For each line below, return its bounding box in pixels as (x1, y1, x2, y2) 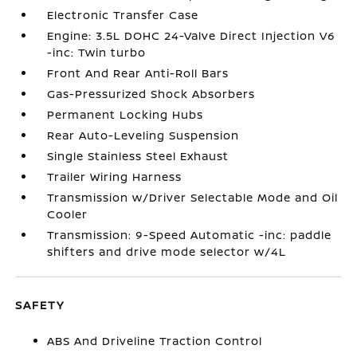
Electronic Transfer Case (47, 7, 199, 22)
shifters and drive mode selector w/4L (47, 244, 287, 259)
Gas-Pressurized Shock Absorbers (47, 86, 256, 101)
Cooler (47, 206, 88, 222)
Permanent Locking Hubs (47, 107, 204, 122)
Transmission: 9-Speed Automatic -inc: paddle (47, 227, 332, 242)
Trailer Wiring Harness (47, 169, 182, 184)
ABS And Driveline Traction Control (47, 333, 263, 348)
